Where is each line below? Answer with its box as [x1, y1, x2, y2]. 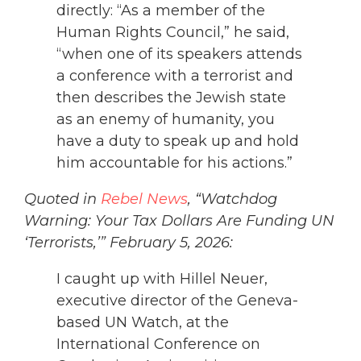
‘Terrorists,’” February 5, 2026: [24, 234, 233, 252]
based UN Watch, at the [56, 313, 229, 332]
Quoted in [24, 190, 101, 209]
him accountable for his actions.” [56, 154, 293, 172]
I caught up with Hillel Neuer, [56, 270, 268, 288]
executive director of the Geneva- [56, 292, 298, 310]
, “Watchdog [188, 190, 277, 209]
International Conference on [56, 335, 260, 354]
